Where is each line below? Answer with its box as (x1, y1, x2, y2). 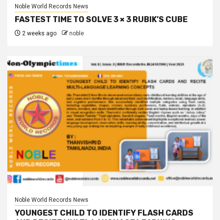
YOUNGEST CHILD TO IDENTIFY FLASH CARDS (15, 208, 193, 218)
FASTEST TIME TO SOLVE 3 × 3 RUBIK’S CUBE (15, 15, 188, 24)
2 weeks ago (21, 30, 56, 37)
